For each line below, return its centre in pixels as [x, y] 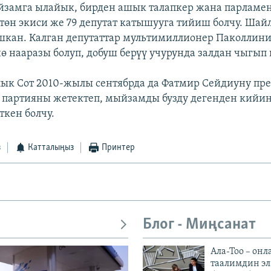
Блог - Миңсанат [199, 225]
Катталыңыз [51, 148]
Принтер [118, 148]
